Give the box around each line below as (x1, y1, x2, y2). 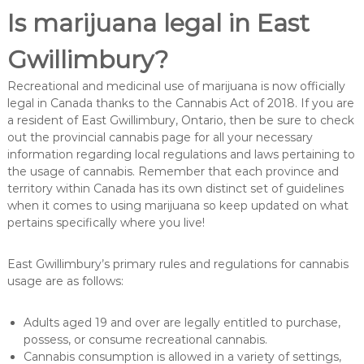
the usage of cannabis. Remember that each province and (6, 163, 339, 179)
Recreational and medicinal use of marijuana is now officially (6, 78, 345, 93)
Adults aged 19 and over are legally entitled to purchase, (23, 314, 340, 330)
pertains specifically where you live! (6, 214, 205, 230)
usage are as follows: (6, 273, 123, 288)
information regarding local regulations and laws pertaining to (6, 146, 355, 162)
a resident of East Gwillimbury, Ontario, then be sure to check (6, 112, 354, 128)
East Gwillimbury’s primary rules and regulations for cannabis (6, 256, 349, 271)
